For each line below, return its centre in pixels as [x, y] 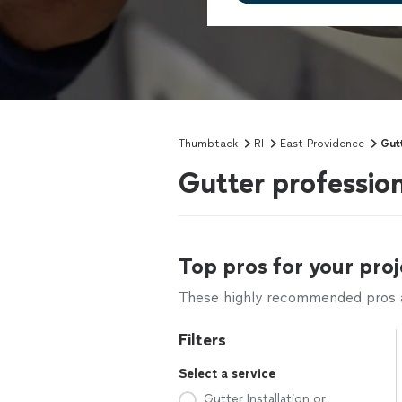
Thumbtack [208, 144]
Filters [202, 340]
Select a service [227, 374]
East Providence [322, 144]
